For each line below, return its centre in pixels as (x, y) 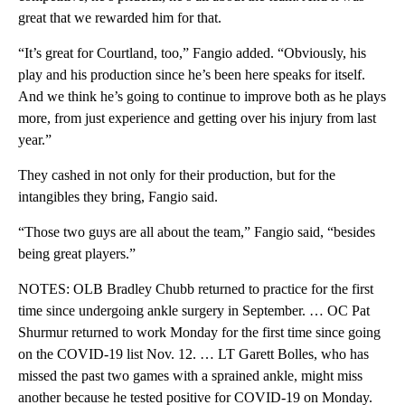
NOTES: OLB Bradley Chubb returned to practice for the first (196, 289)
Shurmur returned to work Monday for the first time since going (199, 333)
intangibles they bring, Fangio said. (118, 197)
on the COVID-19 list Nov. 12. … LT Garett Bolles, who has (193, 354)
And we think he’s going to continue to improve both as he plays (202, 97)
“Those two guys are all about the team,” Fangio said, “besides (197, 232)
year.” (35, 140)
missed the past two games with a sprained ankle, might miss (190, 376)
